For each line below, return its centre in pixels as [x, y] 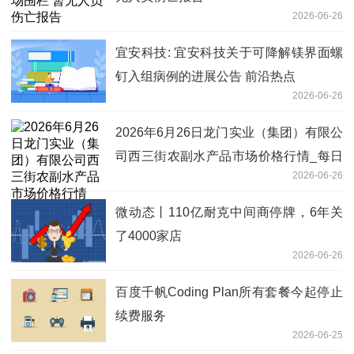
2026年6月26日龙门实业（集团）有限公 [229, 132]
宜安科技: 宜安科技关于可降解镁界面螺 [229, 52]
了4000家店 [149, 235]
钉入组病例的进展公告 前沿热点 [205, 76]
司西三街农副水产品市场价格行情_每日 [229, 156]
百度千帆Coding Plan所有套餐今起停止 [229, 292]
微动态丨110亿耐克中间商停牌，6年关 [229, 212]
